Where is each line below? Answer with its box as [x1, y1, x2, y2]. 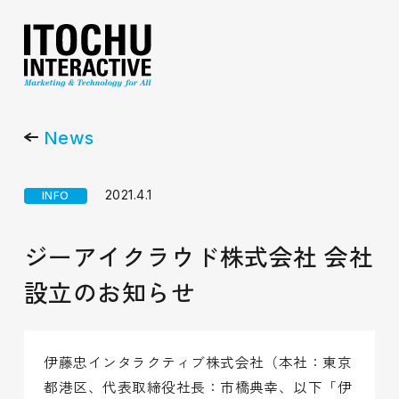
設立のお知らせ [23, 278, 196, 307]
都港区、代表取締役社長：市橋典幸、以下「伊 [44, 379, 353, 396]
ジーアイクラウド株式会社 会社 [23, 242, 374, 272]
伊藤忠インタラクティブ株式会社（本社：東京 [44, 354, 353, 371]
